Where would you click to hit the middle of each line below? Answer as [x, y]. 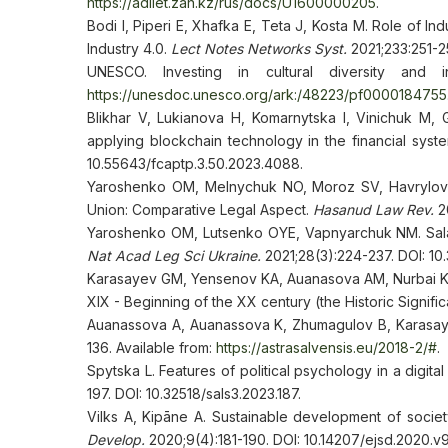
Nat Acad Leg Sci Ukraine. [174, 255]
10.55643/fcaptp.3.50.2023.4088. [195, 163]
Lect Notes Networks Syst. [261, 48]
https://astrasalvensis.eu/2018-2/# [326, 347]
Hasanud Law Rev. [373, 209]
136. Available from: [151, 347]
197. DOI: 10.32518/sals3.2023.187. [194, 393]
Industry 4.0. [129, 48]
